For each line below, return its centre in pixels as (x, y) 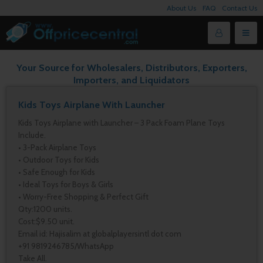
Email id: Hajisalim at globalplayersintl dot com (100, 234)
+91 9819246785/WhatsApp (66, 246)
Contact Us (240, 8)
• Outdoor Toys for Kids (59, 160)
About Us (181, 8)
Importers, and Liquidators (131, 80)
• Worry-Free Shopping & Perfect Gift (83, 197)
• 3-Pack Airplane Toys (57, 147)
